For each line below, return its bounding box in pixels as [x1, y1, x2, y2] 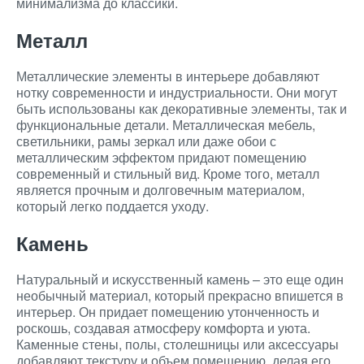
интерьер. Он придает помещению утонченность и [16, 302, 319, 321]
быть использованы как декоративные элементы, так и [16, 99, 347, 118]
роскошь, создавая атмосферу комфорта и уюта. [16, 318, 310, 337]
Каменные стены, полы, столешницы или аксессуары [16, 335, 339, 353]
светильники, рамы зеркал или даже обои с [16, 132, 276, 150]
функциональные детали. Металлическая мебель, [16, 115, 315, 134]
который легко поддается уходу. [16, 197, 209, 215]
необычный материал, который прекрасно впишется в [16, 286, 344, 305]
